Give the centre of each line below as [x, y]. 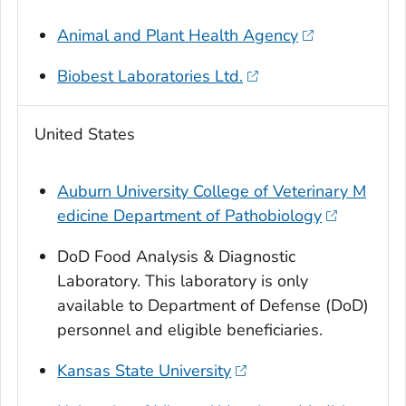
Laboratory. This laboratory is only [183, 281]
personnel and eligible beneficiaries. [190, 330]
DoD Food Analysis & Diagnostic [177, 257]
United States [85, 135]
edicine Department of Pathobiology [190, 216]
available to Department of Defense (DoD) [213, 306]
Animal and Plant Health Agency [178, 36]
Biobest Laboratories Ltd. [150, 77]
